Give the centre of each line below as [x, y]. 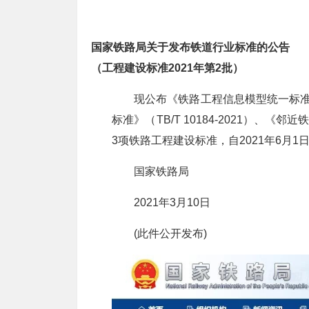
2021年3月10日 [172, 203]
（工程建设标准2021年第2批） [167, 68]
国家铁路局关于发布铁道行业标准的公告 [190, 48]
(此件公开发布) [170, 234]
